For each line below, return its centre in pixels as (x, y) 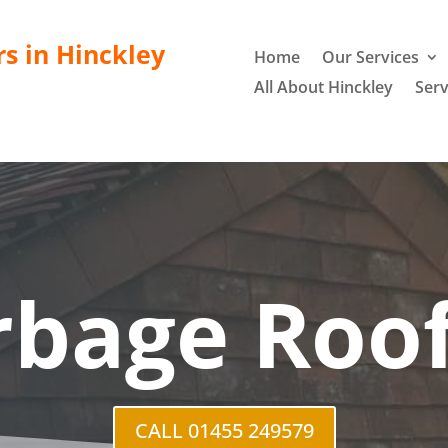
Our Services (370, 56)
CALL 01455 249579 (224, 430)
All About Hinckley (323, 86)
